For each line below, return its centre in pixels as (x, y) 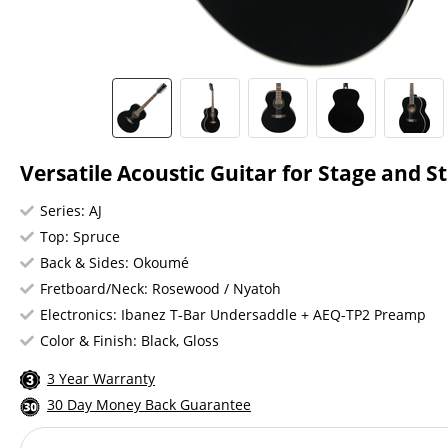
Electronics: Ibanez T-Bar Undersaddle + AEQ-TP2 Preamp (233, 314)
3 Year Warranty (101, 378)
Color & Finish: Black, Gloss (129, 340)
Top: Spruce (80, 236)
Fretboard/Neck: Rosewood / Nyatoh (160, 288)
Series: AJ (71, 210)
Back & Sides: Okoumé (114, 262)
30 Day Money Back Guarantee (149, 405)
